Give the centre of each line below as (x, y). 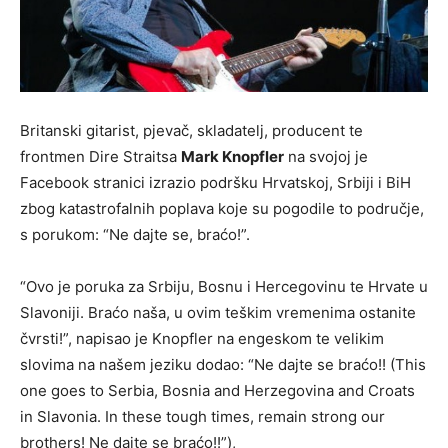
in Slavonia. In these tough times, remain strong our (202, 416)
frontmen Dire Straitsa (100, 156)
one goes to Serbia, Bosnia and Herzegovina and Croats (217, 390)
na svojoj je (326, 156)
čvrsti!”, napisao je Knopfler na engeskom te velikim (202, 338)
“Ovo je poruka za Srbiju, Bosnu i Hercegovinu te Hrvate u (224, 286)
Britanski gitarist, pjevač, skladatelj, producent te (191, 130)
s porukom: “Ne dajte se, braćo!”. (135, 234)
